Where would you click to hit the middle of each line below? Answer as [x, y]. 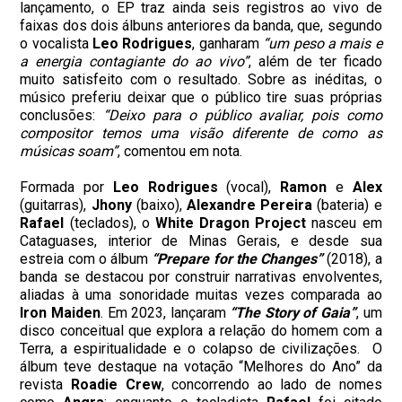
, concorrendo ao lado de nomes [271, 384]
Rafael [42, 223]
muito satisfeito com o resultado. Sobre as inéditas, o [201, 79]
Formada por [66, 187]
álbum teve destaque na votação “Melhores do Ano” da [201, 366]
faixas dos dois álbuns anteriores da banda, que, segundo [201, 25]
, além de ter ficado [315, 61]
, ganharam [228, 43]
